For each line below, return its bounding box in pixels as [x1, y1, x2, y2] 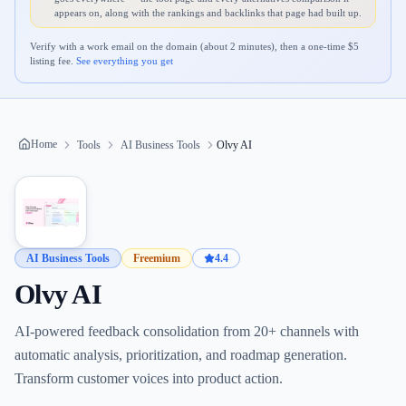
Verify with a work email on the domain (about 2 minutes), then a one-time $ [30, 41, 353, 52]
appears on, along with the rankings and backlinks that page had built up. [54, 7, 362, 18]
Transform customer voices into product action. [14, 371, 283, 386]
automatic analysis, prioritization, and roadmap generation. [14, 347, 347, 362]
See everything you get [76, 55, 173, 66]
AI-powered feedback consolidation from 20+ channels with [14, 324, 359, 339]
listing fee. [30, 55, 73, 66]
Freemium [133, 252, 180, 265]
